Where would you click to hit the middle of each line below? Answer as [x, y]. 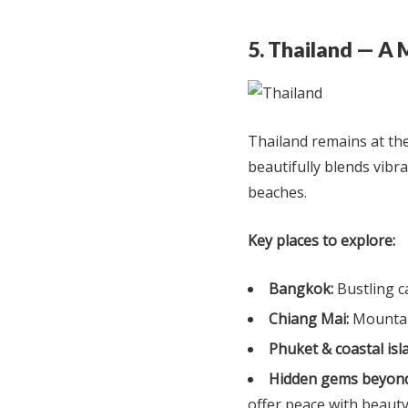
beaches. [277, 192]
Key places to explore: [321, 240]
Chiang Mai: [309, 318]
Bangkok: [301, 288]
